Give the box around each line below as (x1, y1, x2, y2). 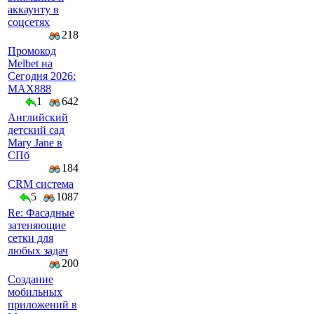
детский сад (8, 124, 64, 136)
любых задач (8, 245, 68, 257)
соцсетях (8, 16, 50, 28)
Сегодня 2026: (8, 70, 76, 82)
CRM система (8, 178, 74, 190)
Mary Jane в (8, 137, 62, 149)
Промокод (8, 45, 56, 57)
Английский (8, 111, 68, 123)
